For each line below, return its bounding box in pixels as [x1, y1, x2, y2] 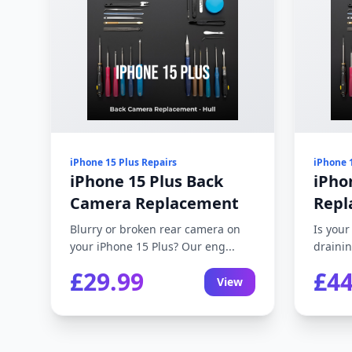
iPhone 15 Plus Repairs [70, 156, 177, 169]
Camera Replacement [70, 192, 239, 214]
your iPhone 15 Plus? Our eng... [70, 239, 235, 254]
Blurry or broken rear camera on [70, 222, 240, 236]
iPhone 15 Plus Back [70, 170, 223, 192]
